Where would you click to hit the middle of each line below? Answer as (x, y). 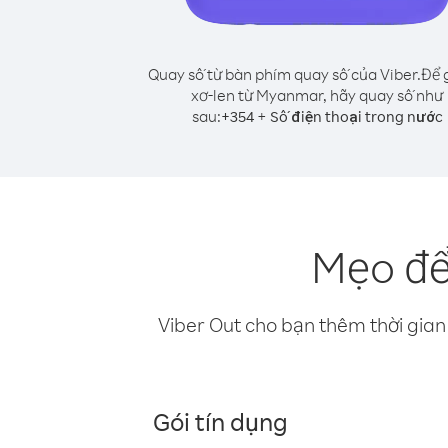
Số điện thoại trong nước (356, 116)
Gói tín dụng (220, 421)
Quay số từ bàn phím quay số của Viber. (284, 74)
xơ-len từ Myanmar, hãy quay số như (317, 95)
